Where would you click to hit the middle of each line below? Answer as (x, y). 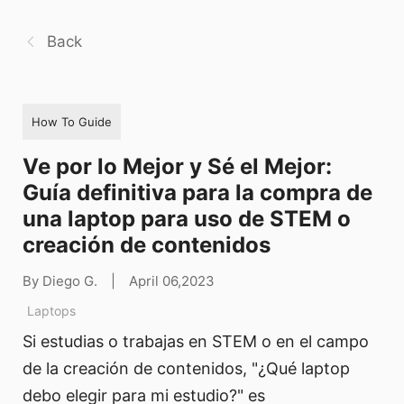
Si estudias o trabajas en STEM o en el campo (196, 342)
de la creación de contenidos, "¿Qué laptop (186, 369)
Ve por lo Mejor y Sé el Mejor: (177, 166)
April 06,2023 (172, 280)
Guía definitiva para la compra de (197, 192)
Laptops (51, 310)
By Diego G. (60, 280)
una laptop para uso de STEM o (187, 218)
